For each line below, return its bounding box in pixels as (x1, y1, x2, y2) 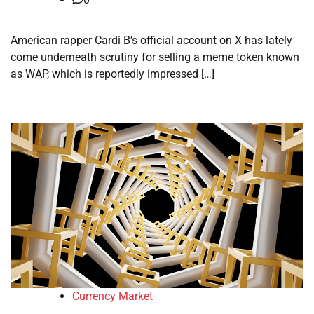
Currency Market (72, 289, 153, 303)
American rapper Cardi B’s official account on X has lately (11, 34, 292, 47)
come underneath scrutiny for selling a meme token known (11, 50, 299, 64)
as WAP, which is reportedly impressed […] (11, 67, 214, 81)
